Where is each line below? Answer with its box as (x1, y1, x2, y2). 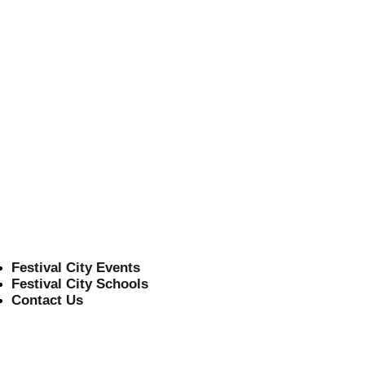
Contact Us (11, 292, 84, 309)
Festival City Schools (11, 276, 149, 292)
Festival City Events (11, 260, 141, 276)
